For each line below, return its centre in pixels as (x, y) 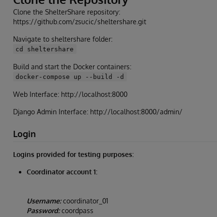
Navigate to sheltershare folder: (63, 39)
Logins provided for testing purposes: (73, 155)
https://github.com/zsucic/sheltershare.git (80, 21)
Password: (43, 211)
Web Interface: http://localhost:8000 (70, 94)
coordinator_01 (85, 201)
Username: (44, 201)
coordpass (77, 211)
